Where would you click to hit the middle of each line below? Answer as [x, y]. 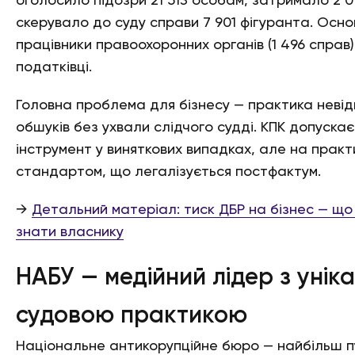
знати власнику [70, 232]
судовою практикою [132, 316]
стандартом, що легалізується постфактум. [168, 172]
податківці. [54, 67]
